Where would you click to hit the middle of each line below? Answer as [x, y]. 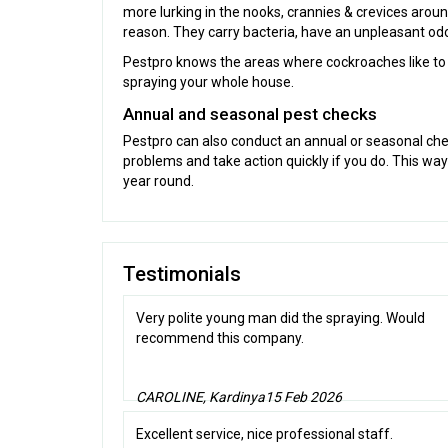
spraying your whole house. [208, 82]
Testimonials [182, 274]
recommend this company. [220, 338]
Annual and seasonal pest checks [250, 114]
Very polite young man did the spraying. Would [280, 318]
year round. [158, 181]
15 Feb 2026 [303, 397]
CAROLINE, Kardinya [200, 397]
